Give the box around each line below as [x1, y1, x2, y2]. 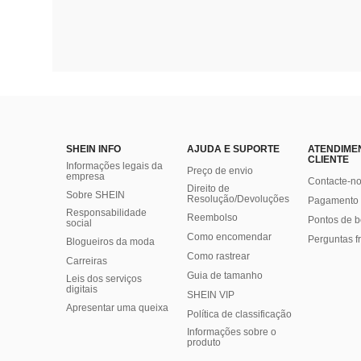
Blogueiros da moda [66, 236, 155, 247]
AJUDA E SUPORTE [187, 143, 280, 155]
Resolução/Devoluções [187, 193, 289, 205]
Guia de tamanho [187, 270, 263, 281]
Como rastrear [187, 251, 250, 262]
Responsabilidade [66, 207, 147, 218]
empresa [66, 171, 105, 182]
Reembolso [187, 212, 238, 223]
